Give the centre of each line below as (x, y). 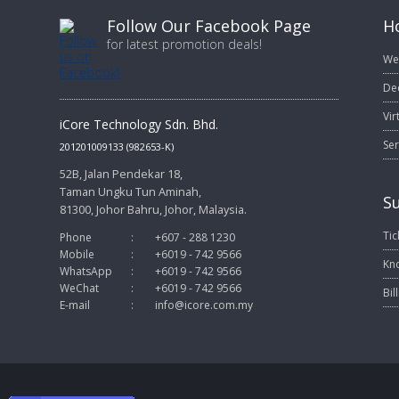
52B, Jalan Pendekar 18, (122, 174)
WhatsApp (86, 271)
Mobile (77, 254)
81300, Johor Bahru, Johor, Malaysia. (154, 209)
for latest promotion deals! (185, 44)
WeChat (80, 288)
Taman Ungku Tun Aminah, (131, 191)
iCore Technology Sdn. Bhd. (139, 124)
